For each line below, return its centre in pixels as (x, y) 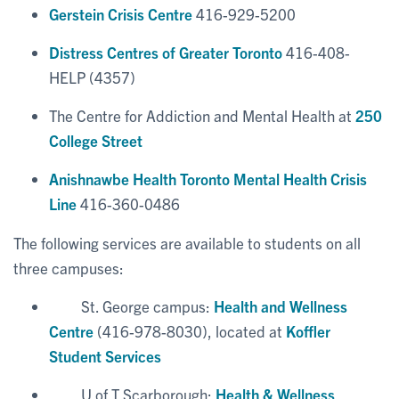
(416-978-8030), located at (190, 330)
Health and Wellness (281, 305)
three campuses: (69, 267)
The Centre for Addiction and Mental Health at (202, 115)
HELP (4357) (92, 77)
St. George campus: (131, 305)
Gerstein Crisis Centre (121, 13)
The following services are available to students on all (187, 242)
